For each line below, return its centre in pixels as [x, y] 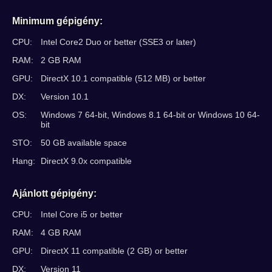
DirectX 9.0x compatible [86, 161]
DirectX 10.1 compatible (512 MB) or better [123, 78]
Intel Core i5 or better [82, 214]
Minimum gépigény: [57, 21]
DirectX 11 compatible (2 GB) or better [114, 251]
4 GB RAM [61, 233]
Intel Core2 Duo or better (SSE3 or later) [118, 42]
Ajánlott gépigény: [54, 193]
